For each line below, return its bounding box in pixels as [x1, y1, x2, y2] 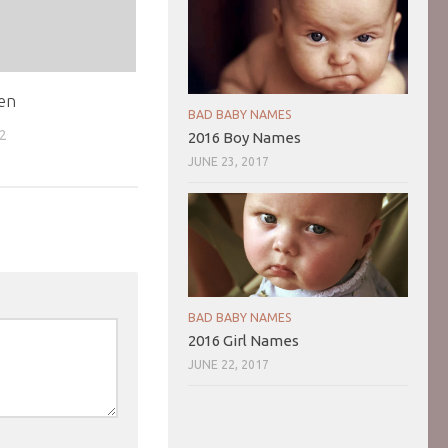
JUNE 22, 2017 [188, 357, 269, 371]
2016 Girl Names [188, 331, 299, 349]
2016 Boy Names [188, 129, 301, 147]
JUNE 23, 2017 [188, 155, 269, 169]
